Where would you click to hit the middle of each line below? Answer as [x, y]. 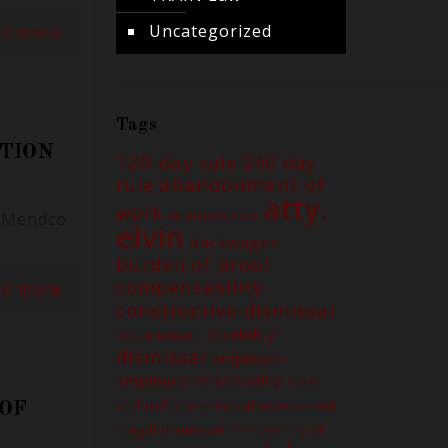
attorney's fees [213, 215]
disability [241, 333]
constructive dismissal [225, 309]
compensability [189, 287]
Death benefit [159, 335]
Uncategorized [210, 31]
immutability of [275, 430]
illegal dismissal [169, 429]
